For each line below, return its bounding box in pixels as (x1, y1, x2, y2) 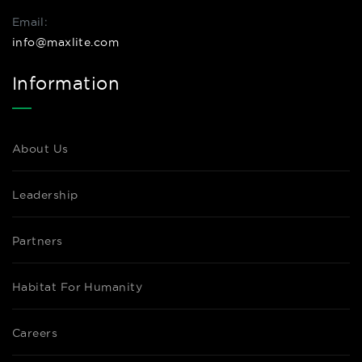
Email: (12, 15, 48, 28)
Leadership (12, 188, 78, 201)
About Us (12, 142, 69, 155)
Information (12, 74, 120, 93)
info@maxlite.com (12, 36, 120, 48)
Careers (12, 326, 58, 339)
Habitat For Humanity (12, 280, 142, 293)
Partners (12, 234, 63, 247)
